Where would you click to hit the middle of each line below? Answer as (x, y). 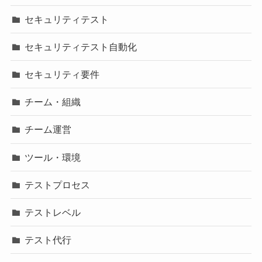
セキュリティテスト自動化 (81, 46)
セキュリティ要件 (62, 75)
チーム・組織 (53, 102)
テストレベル (53, 213)
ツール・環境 (53, 157)
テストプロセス (58, 185)
